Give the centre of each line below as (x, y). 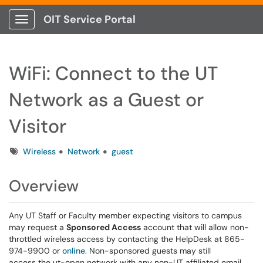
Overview (44, 186)
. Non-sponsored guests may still (148, 251)
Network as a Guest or (106, 100)
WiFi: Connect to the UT (113, 73)
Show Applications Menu (68, 29)
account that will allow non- (195, 227)
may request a (38, 227)
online (74, 251)
